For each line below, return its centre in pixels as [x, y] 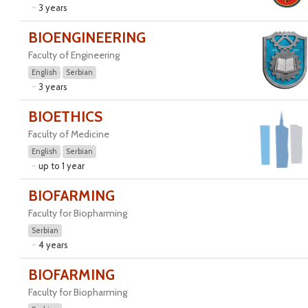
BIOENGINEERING [87, 37]
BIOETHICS [65, 117]
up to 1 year [61, 166]
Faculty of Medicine [68, 134]
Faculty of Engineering [74, 55]
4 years [53, 245]
